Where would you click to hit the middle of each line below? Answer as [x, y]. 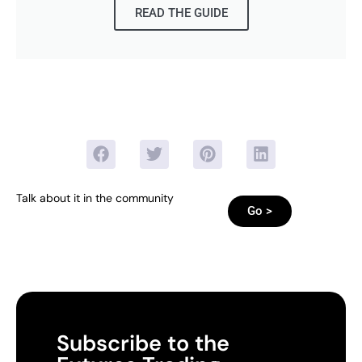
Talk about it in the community [95, 198]
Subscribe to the [143, 343]
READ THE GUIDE [181, 13]
